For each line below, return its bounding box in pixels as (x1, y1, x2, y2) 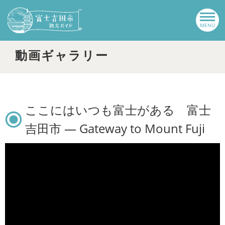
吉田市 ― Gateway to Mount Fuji (25, 120, 205, 137)
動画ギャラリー (15, 47, 108, 63)
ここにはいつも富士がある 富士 (25, 101, 211, 118)
